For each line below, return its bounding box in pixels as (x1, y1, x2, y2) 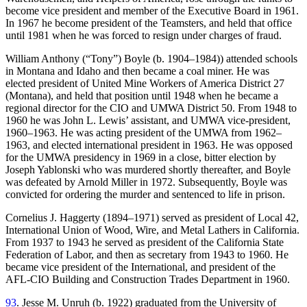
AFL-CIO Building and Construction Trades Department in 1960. (5, 273, 290, 286)
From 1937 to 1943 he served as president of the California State (5, 236, 284, 249)
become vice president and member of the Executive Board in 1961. (5, 5, 299, 17)
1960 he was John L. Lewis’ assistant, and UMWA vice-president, (5, 114, 291, 127)
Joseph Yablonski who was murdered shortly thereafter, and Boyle (5, 164, 291, 176)
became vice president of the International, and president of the (5, 261, 275, 273)
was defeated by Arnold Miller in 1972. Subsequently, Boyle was (5, 176, 287, 188)
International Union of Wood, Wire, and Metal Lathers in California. (5, 224, 299, 236)
